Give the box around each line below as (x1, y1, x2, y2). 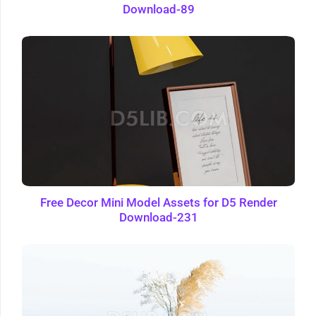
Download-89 (122, 3, 195, 17)
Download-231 (119, 211, 198, 225)
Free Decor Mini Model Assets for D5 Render (39, 196, 277, 210)
